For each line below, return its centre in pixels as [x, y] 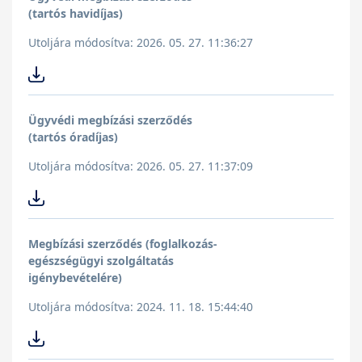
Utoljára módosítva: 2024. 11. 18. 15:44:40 [141, 307]
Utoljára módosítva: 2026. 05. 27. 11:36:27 [141, 43]
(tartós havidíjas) [76, 14]
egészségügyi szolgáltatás [101, 261]
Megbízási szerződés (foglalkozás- [123, 244]
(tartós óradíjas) [73, 137]
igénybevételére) [75, 278]
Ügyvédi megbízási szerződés [110, 120]
